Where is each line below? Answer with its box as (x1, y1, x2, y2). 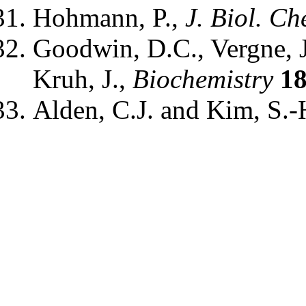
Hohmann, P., (33, 3, 185, 33)
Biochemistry (133, 64, 273, 94)
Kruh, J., (33, 64, 133, 94)
